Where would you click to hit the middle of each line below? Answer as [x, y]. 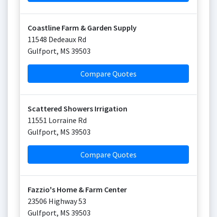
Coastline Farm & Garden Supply [82, 28]
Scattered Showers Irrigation [77, 108]
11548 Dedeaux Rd [57, 39]
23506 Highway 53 [57, 201]
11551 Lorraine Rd [57, 120]
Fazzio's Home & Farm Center [77, 189]
